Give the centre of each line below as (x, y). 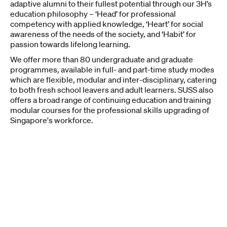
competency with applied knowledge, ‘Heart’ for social (107, 24)
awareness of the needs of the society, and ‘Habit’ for (103, 34)
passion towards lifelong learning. (70, 44)
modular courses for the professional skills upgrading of (110, 110)
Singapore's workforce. (52, 120)
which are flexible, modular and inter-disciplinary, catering (113, 80)
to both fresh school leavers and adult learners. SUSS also (112, 90)
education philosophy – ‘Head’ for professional (93, 14)
